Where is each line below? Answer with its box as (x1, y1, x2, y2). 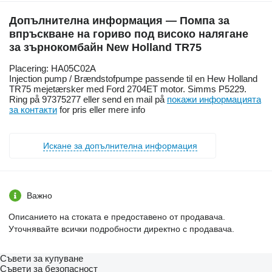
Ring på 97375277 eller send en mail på (9, 94, 167, 105)
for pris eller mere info (57, 104, 145, 115)
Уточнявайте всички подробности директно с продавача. (8, 224, 234, 234)
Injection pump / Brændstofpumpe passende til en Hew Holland (9, 73, 257, 84)
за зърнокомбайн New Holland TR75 (9, 41, 202, 54)
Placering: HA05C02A (9, 63, 96, 74)
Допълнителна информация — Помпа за (9, 15, 229, 27)
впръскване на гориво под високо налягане (9, 28, 248, 41)
